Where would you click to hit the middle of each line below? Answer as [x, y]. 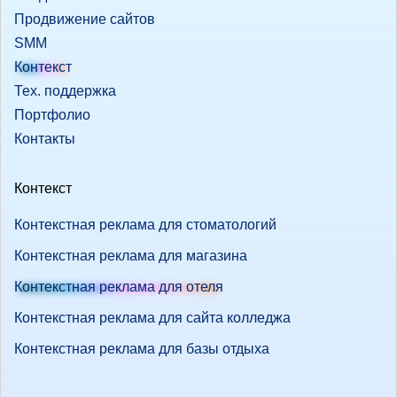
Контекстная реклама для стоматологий [145, 224]
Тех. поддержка [65, 90]
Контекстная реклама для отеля [119, 286]
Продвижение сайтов [85, 19]
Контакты [45, 138]
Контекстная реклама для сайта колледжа [152, 317]
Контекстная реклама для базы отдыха [142, 348]
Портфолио [52, 114]
